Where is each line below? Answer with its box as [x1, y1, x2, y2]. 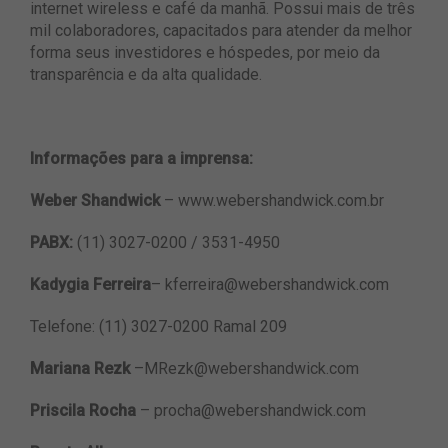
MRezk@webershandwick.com [144, 359, 359, 379]
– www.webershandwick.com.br [164, 191, 384, 211]
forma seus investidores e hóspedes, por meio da [30, 43, 380, 63]
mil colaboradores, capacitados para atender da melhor [30, 21, 412, 41]
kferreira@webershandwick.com [165, 275, 389, 295]
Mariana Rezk [30, 359, 130, 379]
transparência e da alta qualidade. [30, 65, 262, 85]
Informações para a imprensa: [30, 149, 253, 169]
